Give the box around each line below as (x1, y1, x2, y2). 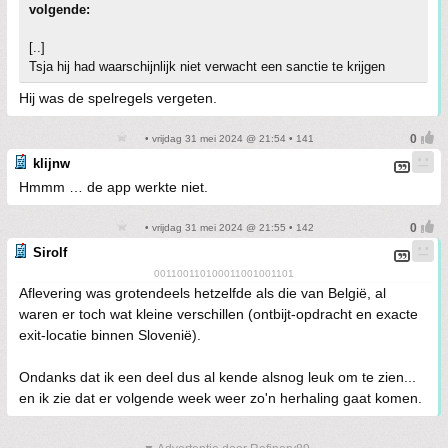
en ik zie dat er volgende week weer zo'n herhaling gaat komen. (19, 390, 422, 406)
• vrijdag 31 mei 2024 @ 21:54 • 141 (142, 133, 314, 144)
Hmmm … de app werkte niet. (19, 179, 208, 195)
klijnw (33, 156, 70, 171)
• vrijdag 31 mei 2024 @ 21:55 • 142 (142, 222, 314, 233)
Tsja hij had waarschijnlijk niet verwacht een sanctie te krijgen (29, 59, 385, 74)
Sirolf (33, 245, 67, 260)
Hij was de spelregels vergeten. (19, 90, 217, 106)
